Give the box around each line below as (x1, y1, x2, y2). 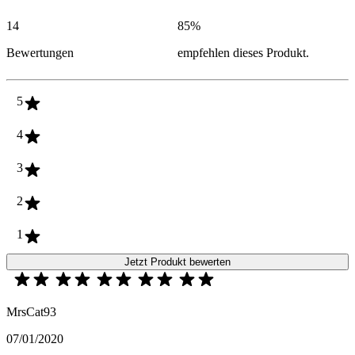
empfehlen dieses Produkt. (177, 46, 309, 60)
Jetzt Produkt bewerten (124, 256, 231, 269)
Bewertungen (6, 46, 74, 60)
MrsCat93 (6, 305, 56, 319)
